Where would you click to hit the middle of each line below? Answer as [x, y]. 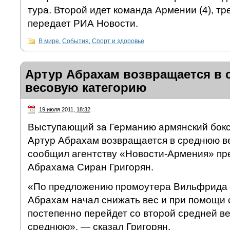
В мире [49, 41]
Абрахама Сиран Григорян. [90, 167]
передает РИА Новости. [83, 23]
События [75, 41]
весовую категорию [86, 87]
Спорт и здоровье [118, 41]
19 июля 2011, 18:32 [64, 109]
